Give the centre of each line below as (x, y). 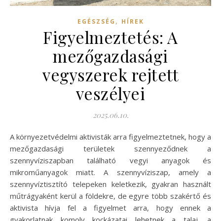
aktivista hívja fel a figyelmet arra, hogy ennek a (110, 207)
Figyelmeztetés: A (110, 37)
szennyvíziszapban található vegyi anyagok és (110, 160)
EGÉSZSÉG (96, 21)
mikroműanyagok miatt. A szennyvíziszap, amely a (110, 172)
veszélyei (110, 93)
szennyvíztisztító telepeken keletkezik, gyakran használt (110, 184)
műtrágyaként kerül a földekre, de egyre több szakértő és (110, 196)
